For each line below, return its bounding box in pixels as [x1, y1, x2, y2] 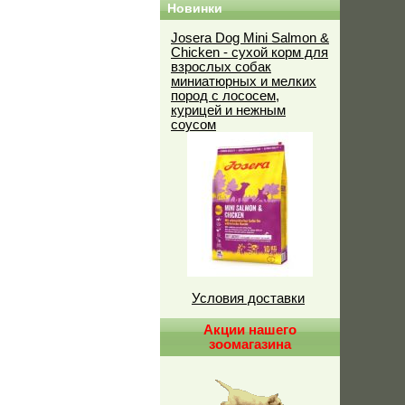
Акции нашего [203, 323, 297, 337]
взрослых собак [171, 60, 271, 74]
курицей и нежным [171, 103, 286, 118]
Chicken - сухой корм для [171, 45, 328, 60]
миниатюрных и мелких [171, 74, 316, 89]
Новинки [167, 2, 222, 15]
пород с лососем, [171, 89, 279, 103]
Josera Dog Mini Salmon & [171, 31, 329, 45]
